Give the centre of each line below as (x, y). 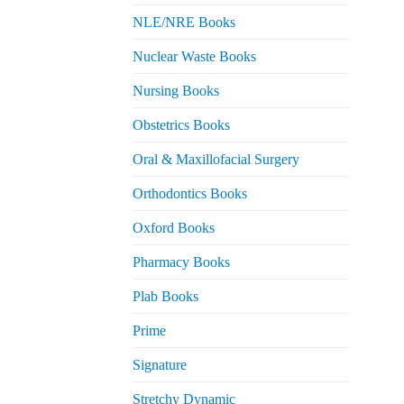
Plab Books (165, 297)
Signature (160, 365)
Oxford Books (174, 228)
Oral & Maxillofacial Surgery (216, 160)
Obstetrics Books (181, 125)
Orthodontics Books (190, 194)
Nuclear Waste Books (194, 57)
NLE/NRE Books (184, 23)
